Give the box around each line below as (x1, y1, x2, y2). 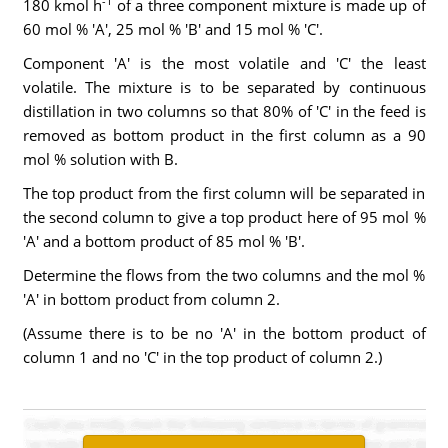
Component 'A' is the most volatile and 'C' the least (22, 53, 426, 73)
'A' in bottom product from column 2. (22, 289, 280, 309)
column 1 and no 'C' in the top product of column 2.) (22, 347, 382, 367)
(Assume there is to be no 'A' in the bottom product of (22, 323, 426, 343)
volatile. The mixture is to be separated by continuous (22, 77, 426, 97)
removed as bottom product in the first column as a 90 (22, 125, 426, 145)
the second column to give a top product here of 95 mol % (22, 207, 426, 227)
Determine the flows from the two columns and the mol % (22, 265, 426, 285)
